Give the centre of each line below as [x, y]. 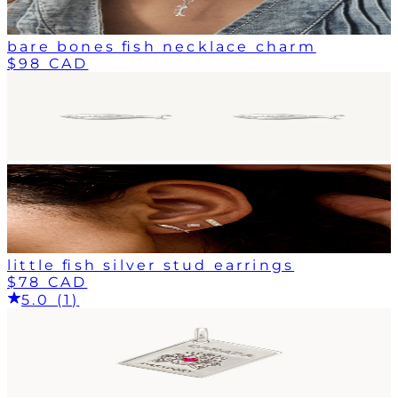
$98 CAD [48, 63]
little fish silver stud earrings [151, 265]
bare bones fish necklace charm [162, 46]
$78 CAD [48, 282]
